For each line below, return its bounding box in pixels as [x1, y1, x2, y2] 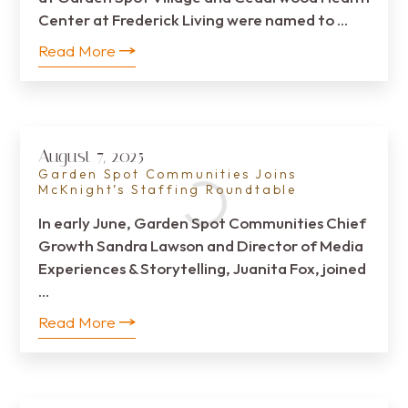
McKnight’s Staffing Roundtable [38, 181, 297, 198]
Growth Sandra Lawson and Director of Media [38, 236, 363, 255]
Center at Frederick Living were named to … [38, 10, 348, 29]
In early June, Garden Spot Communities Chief [38, 213, 366, 232]
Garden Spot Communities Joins [38, 166, 298, 182]
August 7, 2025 [38, 145, 144, 167]
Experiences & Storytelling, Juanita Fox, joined [38, 259, 366, 278]
